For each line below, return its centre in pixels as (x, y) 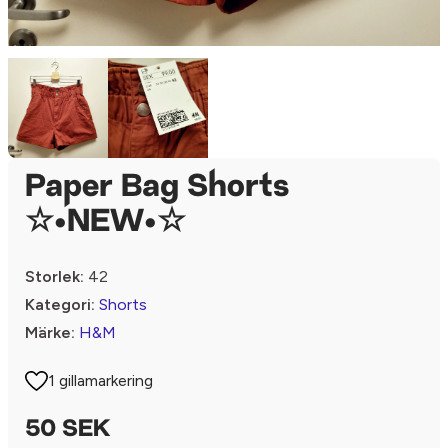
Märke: (50, 332)
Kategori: (60, 304)
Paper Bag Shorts (157, 188)
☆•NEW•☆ (105, 223)
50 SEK (67, 430)
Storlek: (54, 276)
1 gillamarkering (101, 380)
